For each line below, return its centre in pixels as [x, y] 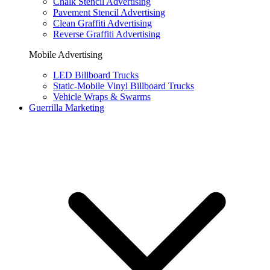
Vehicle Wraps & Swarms [102, 97]
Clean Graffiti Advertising [102, 23]
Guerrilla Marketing [67, 108]
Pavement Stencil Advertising [109, 12]
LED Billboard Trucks [96, 75]
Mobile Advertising [66, 55]
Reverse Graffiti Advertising [107, 34]
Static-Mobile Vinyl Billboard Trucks [124, 86]
